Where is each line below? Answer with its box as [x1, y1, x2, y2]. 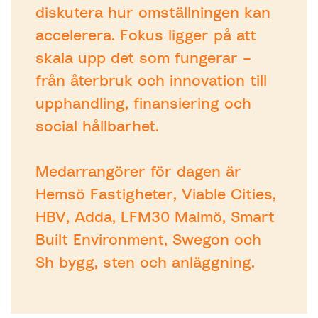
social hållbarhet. [35, 116, 159, 135]
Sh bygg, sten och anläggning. [35, 253, 255, 271]
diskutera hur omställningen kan [35, 3, 270, 21]
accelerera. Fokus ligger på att [35, 26, 256, 44]
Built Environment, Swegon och [35, 230, 261, 248]
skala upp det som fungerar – [35, 48, 251, 67]
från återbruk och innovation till [35, 71, 267, 89]
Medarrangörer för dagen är [35, 162, 241, 180]
